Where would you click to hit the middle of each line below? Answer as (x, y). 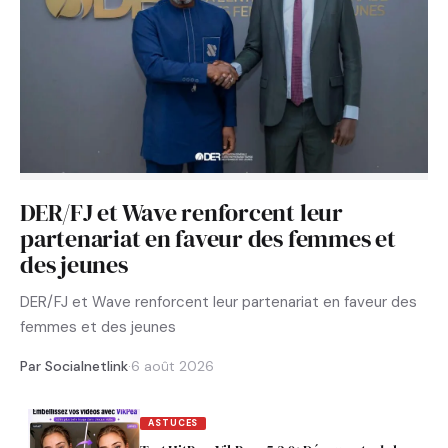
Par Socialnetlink (74, 366)
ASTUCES (173, 423)
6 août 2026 (172, 366)
